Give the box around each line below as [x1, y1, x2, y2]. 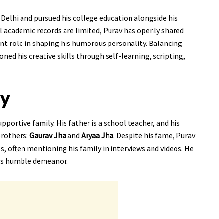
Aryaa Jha [81, 131, 113, 141]
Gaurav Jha [29, 131, 66, 141]
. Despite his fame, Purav [113, 131, 195, 141]
